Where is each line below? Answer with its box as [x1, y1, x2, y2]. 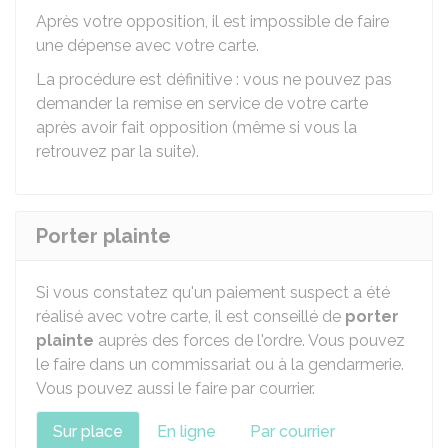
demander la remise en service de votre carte [36, 94, 368, 113]
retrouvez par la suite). [36, 142, 199, 161]
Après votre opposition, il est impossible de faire [36, 12, 389, 31]
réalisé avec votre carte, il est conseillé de [36, 307, 345, 326]
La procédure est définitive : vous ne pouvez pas [36, 70, 392, 89]
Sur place [53, 422, 123, 441]
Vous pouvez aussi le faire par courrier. [36, 379, 315, 398]
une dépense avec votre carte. [36, 36, 259, 55]
